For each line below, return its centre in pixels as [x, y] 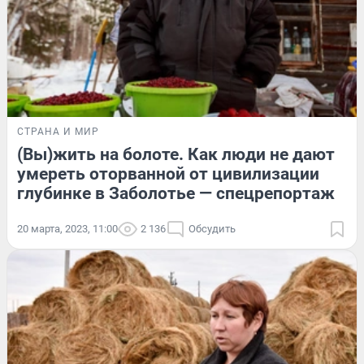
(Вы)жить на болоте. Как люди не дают [176, 155]
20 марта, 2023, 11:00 [67, 229]
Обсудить [212, 229]
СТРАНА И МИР [58, 132]
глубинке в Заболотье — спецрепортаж [176, 194]
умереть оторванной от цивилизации [168, 174]
